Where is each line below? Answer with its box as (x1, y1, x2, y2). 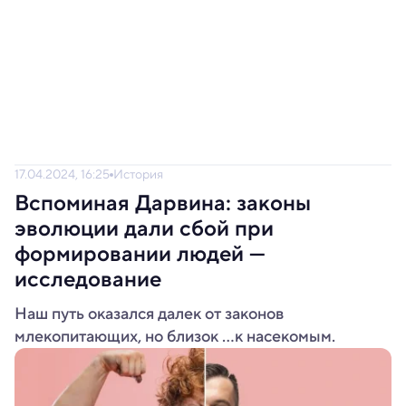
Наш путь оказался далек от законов (14, 302, 284, 325)
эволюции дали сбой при (14, 212, 274, 245)
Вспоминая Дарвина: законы (14, 187, 311, 219)
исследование (14, 263, 161, 295)
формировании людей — (14, 237, 266, 270)
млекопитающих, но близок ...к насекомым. (14, 324, 335, 348)
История (113, 165, 163, 183)
